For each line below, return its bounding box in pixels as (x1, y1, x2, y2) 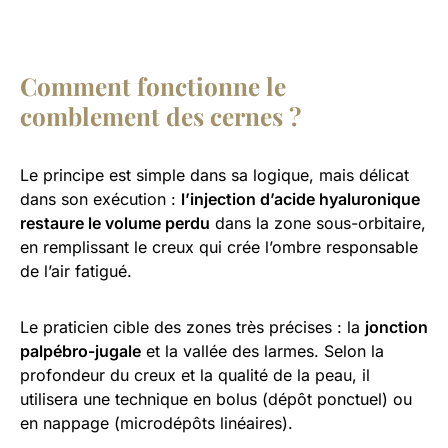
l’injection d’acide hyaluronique (181, 188, 420, 209)
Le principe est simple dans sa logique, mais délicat (20, 164, 409, 185)
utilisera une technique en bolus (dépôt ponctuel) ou (20, 388, 412, 409)
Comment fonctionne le (20, 69, 286, 102)
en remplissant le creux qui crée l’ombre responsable (20, 236, 418, 257)
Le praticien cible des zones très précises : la (20, 316, 365, 337)
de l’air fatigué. (20, 260, 132, 281)
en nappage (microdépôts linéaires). (20, 412, 293, 433)
